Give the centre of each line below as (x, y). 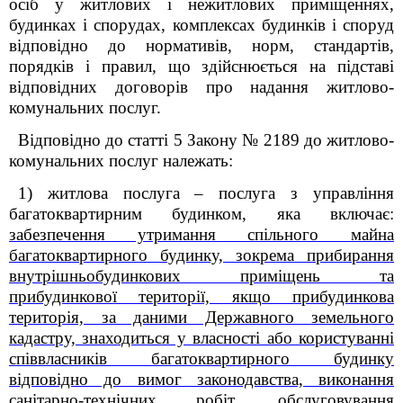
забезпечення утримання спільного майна (201, 234)
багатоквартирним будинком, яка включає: (201, 214)
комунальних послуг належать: (121, 161)
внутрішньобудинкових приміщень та (201, 276)
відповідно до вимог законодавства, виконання (201, 379)
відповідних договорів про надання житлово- (201, 87)
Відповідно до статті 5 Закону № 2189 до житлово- (206, 140)
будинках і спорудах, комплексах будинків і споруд (201, 25)
